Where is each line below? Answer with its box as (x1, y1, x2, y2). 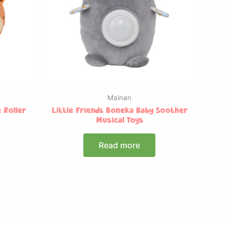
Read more (99, 140, 140, 150)
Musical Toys (96, 116, 143, 124)
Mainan (107, 93, 131, 102)
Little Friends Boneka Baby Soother (51, 106, 188, 114)
